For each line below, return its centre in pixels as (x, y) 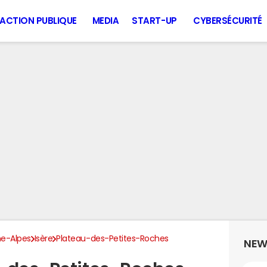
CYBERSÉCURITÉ (228, 21)
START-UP (154, 21)
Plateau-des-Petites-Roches (112, 238)
